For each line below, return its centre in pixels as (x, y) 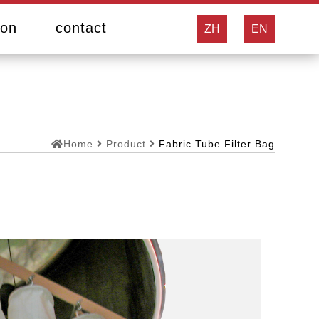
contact (81, 28)
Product (126, 144)
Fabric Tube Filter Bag (217, 144)
